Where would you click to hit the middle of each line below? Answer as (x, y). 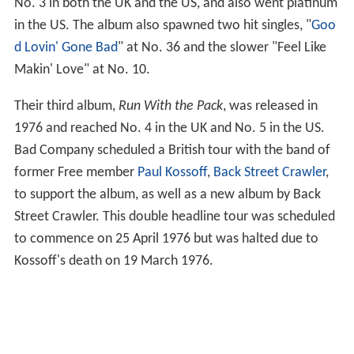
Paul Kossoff (172, 173)
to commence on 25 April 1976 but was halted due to (166, 239)
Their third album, (66, 107)
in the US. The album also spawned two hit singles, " (162, 26)
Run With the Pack (170, 107)
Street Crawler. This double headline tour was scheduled (174, 217)
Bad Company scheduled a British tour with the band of (172, 151)
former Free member (75, 173)
